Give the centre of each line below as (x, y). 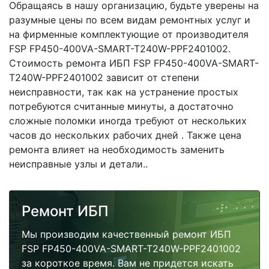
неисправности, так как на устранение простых (124, 92)
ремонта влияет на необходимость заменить (117, 150)
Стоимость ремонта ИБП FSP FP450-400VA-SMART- (134, 63)
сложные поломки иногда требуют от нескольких (128, 121)
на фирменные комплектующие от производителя (129, 34)
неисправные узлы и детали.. (78, 164)
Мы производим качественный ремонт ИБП (126, 234)
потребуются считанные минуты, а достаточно (121, 106)
